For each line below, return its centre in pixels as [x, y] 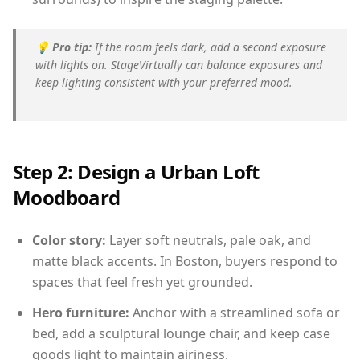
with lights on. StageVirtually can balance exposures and [179, 64]
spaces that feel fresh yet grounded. [142, 282]
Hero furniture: [81, 312]
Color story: [69, 240]
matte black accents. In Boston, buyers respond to [185, 261]
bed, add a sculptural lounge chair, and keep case [181, 333]
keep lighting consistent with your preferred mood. [164, 82]
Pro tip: [72, 47]
